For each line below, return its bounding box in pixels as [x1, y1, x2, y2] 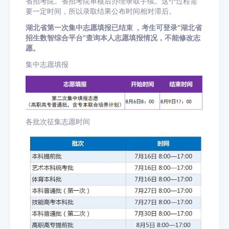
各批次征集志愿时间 [26, 117, 90, 126]
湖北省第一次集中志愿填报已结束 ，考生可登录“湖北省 [26, 24, 202, 32]
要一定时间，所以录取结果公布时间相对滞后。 [26, 7, 176, 16]
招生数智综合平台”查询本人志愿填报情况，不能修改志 [26, 34, 200, 42]
